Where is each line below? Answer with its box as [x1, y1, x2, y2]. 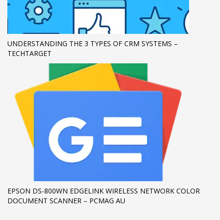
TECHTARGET [7, 49, 52, 58]
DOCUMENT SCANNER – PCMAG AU [7, 196, 125, 205]
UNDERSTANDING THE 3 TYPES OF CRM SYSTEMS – [7, 39, 178, 48]
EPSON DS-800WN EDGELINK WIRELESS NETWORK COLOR [7, 186, 200, 195]
